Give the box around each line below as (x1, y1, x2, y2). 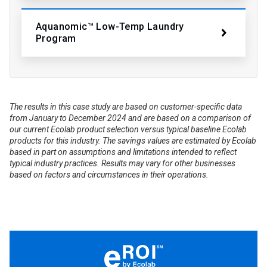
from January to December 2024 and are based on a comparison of (10, 113, 251, 123)
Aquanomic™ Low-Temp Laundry (36, 21, 184, 33)
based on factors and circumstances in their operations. (10, 169, 209, 179)
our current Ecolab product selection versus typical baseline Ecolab (10, 124, 247, 134)
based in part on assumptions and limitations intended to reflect (10, 147, 237, 157)
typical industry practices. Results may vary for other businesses (10, 158, 235, 168)
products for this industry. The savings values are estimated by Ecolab (10, 135, 256, 145)
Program (36, 33, 76, 45)
